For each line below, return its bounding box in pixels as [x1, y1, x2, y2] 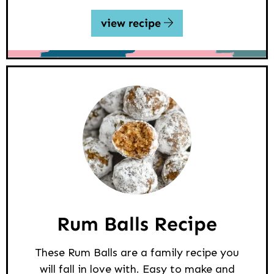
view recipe [100, 17, 164, 31]
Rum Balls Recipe [57, 212, 217, 236]
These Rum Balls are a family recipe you [35, 246, 239, 260]
